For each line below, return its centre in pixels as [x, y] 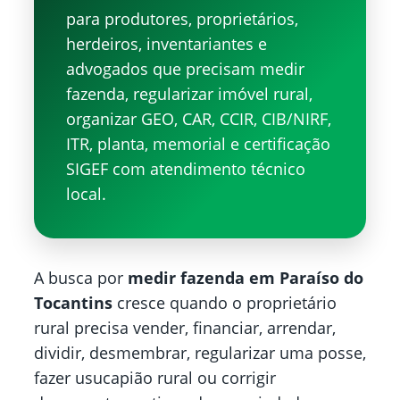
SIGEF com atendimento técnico [186, 169]
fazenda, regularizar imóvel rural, [189, 94]
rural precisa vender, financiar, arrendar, [185, 328]
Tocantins [73, 303]
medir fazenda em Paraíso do [246, 278]
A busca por [81, 278]
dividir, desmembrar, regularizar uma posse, [200, 353]
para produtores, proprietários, [182, 19]
